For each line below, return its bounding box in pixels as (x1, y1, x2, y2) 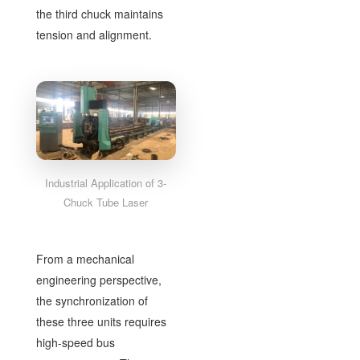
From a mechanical (35, 250, 134, 267)
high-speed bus (35, 333, 115, 350)
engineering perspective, (35, 271, 162, 288)
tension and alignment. (35, 27, 152, 43)
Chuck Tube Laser (63, 194, 149, 210)
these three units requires (35, 313, 166, 329)
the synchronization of (35, 292, 148, 309)
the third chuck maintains (35, 6, 163, 22)
